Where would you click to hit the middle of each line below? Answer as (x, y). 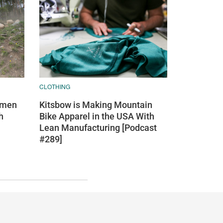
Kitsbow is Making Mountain (96, 105)
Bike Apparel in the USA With (97, 116)
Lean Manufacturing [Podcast (98, 127)
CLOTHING (55, 86)
